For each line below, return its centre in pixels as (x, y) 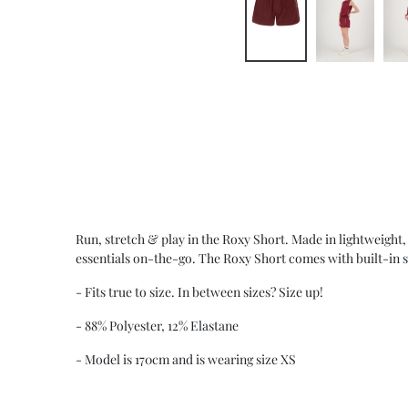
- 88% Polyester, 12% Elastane (157, 325)
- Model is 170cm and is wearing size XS (185, 359)
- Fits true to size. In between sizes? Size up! (199, 291)
